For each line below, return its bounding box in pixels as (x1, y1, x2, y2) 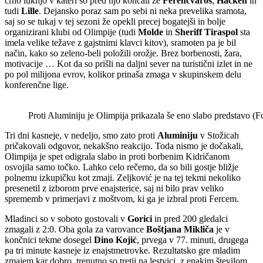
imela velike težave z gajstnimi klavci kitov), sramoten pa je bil (5, 38, 236, 48)
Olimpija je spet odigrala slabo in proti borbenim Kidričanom (5, 151, 230, 162)
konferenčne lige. (5, 80, 69, 90)
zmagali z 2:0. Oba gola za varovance (5, 224, 146, 235)
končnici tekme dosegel (5, 235, 94, 245)
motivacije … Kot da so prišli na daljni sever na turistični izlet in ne (5, 59, 252, 69)
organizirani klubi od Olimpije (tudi (5, 27, 138, 38)
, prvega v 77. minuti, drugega (137, 235, 248, 245)
